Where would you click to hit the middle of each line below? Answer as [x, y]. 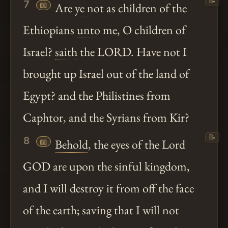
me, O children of [143, 30]
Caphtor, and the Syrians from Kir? [106, 118]
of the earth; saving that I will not [101, 210]
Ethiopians [50, 30]
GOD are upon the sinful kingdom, [106, 166]
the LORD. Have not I [132, 52]
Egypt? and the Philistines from [97, 96]
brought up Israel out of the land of [106, 74]
